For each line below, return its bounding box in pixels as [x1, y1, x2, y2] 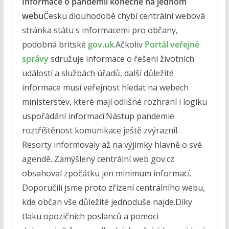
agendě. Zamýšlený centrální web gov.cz [21, 153, 174, 165]
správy [21, 53, 49, 65]
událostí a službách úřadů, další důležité [21, 67, 174, 79]
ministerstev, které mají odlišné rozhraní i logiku [21, 96, 207, 108]
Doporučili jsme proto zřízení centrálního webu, [21, 182, 205, 194]
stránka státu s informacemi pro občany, [21, 25, 178, 36]
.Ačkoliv [113, 39, 145, 51]
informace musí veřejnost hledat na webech [21, 82, 189, 94]
